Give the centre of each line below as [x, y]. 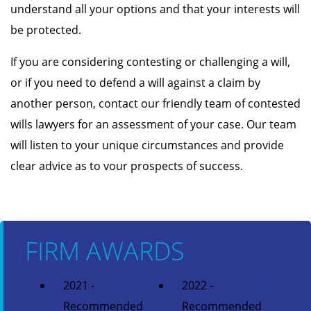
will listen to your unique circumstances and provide [147, 145]
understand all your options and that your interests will [155, 9]
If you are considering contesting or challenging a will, [150, 62]
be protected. [46, 30]
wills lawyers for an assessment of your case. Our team [153, 124]
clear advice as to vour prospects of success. [127, 166]
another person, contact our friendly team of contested [155, 103]
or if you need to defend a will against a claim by [135, 83]
